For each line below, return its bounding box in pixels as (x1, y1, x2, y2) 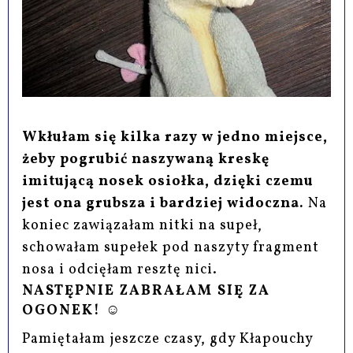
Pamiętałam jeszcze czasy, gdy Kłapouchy (22, 329, 314, 349)
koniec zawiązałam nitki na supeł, (22, 215, 263, 236)
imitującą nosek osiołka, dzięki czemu (22, 171, 314, 191)
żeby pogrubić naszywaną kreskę (22, 149, 270, 169)
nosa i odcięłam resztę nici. (22, 259, 218, 280)
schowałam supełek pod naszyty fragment (22, 237, 320, 258)
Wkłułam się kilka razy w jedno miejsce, (22, 127, 329, 147)
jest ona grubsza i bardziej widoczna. (22, 193, 305, 214)
